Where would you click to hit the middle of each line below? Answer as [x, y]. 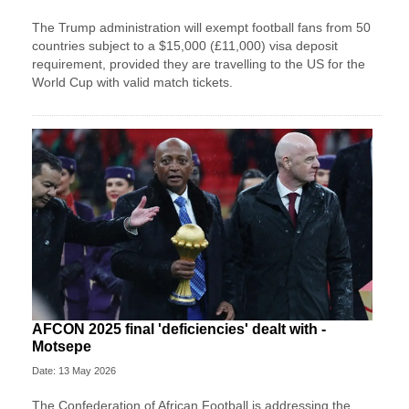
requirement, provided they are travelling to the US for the [199, 63]
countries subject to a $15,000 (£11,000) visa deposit [185, 45]
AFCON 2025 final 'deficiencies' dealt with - [179, 330]
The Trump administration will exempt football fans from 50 [201, 27]
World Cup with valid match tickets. [132, 82]
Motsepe [62, 347]
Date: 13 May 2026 [74, 371]
